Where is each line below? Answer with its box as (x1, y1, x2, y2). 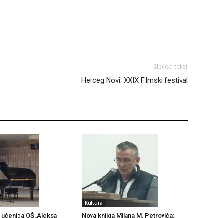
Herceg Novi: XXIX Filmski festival (81, 76, 188, 85)
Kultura (85, 200, 103, 207)
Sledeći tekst (153, 63, 188, 70)
